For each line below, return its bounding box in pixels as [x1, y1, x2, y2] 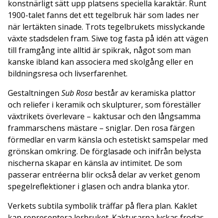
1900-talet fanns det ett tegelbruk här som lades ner [8, 10, 199, 21]
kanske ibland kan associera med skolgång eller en [8, 56, 193, 68]
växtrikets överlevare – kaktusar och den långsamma [8, 111, 200, 122]
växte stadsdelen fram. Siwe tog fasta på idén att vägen [8, 33, 208, 44]
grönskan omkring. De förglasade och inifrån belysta [8, 146, 201, 157]
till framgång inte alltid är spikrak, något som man [8, 45, 191, 56]
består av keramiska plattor [94, 88, 196, 99]
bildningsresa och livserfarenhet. [8, 68, 127, 79]
